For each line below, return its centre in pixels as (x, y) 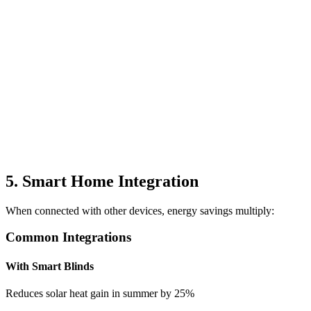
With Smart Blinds (50, 266)
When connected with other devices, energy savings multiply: (140, 210)
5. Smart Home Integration (102, 181)
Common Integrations (68, 237)
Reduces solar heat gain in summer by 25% (100, 293)
